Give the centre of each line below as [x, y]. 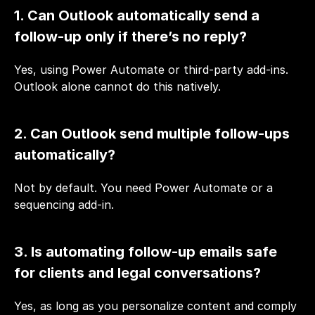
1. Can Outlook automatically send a [137, 15]
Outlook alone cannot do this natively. [117, 86]
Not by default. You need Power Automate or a [143, 187]
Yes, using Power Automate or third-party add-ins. [151, 69]
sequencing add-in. [64, 204]
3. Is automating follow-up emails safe [146, 251]
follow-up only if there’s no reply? [130, 36]
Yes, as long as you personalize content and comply [155, 306]
